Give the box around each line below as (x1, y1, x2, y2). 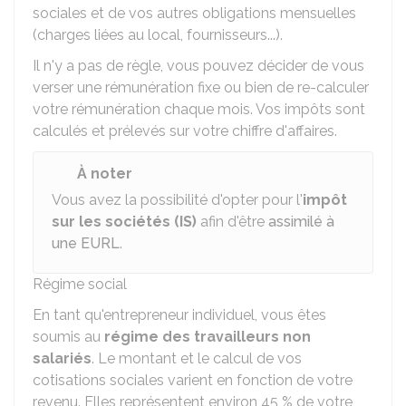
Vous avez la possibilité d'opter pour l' (52, 191, 303, 208)
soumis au (33, 328, 104, 345)
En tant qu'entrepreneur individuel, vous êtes (33, 306, 326, 324)
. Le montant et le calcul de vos (92, 350, 302, 367)
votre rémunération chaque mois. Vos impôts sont (33, 101, 365, 118)
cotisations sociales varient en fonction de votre (33, 372, 353, 389)
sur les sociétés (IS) (52, 213, 197, 230)
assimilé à (268, 213, 334, 230)
